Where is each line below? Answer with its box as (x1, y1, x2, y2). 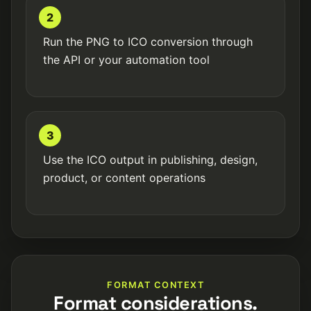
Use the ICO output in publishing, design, (43, 153, 258, 167)
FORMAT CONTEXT (107, 280, 204, 290)
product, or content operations (43, 171, 205, 185)
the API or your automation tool (43, 53, 210, 67)
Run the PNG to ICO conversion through (43, 35, 253, 49)
